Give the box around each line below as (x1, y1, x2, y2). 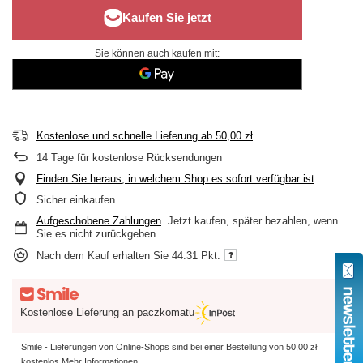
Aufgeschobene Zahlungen (36, 215, 161, 227)
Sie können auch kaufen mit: (95, 48, 220, 59)
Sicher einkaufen (36, 194, 115, 206)
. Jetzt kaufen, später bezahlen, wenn (161, 215, 338, 227)
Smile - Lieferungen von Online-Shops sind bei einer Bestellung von (21, 341, 286, 352)
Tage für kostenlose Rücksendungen (48, 152, 222, 164)
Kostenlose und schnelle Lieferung (36, 130, 198, 142)
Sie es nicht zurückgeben (36, 228, 156, 240)
